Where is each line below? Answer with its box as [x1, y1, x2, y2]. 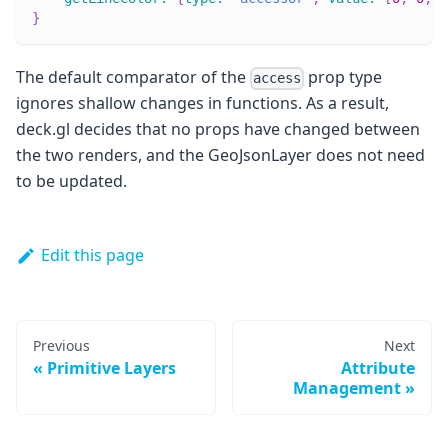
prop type [304, 66, 383, 89]
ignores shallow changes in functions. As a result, [16, 92, 389, 115]
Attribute [341, 356, 415, 379]
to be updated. [16, 170, 127, 193]
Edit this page [40, 244, 144, 267]
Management [293, 376, 401, 399]
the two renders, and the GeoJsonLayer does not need [16, 144, 425, 167]
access [253, 70, 302, 87]
